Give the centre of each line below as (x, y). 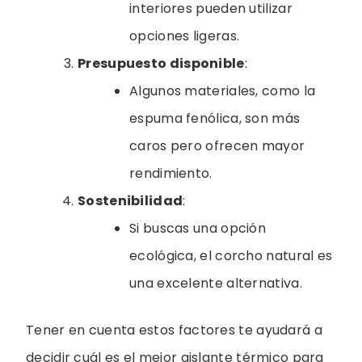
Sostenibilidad (130, 201)
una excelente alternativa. (216, 284)
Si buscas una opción (198, 229)
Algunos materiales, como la (223, 91)
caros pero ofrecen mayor (217, 146)
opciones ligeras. (185, 36)
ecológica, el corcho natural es (231, 256)
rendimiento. (171, 174)
